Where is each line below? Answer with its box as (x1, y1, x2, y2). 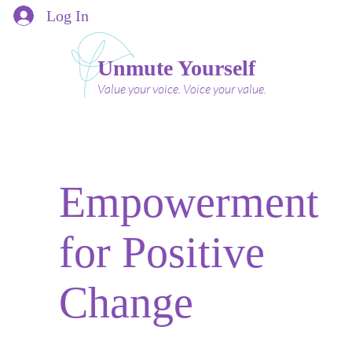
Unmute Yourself (97, 56, 255, 80)
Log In (46, 7, 89, 24)
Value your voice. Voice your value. (97, 81, 266, 97)
